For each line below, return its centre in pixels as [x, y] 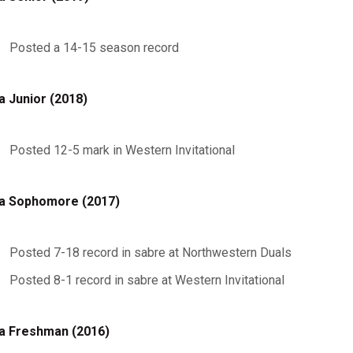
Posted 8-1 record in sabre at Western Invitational [147, 280]
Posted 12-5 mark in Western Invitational [122, 150]
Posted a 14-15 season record [94, 48]
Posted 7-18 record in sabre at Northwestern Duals [150, 253]
